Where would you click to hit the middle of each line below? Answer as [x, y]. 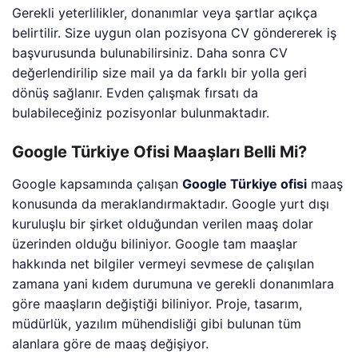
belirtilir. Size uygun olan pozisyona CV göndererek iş [175, 32]
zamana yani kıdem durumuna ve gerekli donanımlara [173, 283]
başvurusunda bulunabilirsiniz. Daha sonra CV [150, 52]
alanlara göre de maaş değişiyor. [111, 343]
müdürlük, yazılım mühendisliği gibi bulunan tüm [157, 323]
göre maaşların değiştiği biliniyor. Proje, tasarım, [157, 303]
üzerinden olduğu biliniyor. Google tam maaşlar [155, 243]
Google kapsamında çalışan [97, 183]
